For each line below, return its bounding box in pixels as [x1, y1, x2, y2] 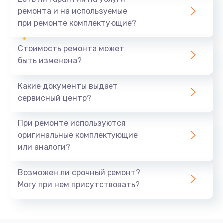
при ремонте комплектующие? [18, 18, 136, 28]
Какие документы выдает [18, 81, 118, 91]
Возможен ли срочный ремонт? [18, 167, 140, 177]
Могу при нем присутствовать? [18, 179, 140, 189]
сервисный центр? [18, 93, 91, 103]
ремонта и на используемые [18, 6, 127, 16]
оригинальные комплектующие [18, 130, 138, 140]
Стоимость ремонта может [18, 43, 124, 53]
